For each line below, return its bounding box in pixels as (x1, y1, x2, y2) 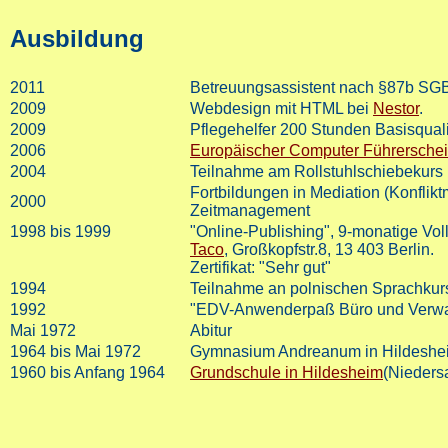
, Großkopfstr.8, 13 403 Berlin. (224, 241, 434, 259)
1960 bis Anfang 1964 (10, 364, 165, 382)
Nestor (373, 100, 419, 118)
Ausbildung (10, 25, 144, 53)
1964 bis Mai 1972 (10, 343, 141, 361)
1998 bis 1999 (10, 223, 111, 241)
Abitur (190, 322, 232, 340)
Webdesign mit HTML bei (190, 100, 373, 118)
